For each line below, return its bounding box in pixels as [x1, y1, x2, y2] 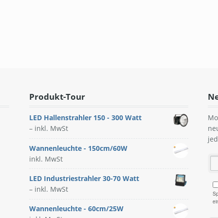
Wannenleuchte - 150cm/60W [29, 143, 127, 153]
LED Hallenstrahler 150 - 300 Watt [29, 113, 142, 123]
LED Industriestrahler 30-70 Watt [29, 174, 139, 183]
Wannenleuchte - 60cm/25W [29, 204, 124, 214]
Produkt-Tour [29, 91, 85, 102]
